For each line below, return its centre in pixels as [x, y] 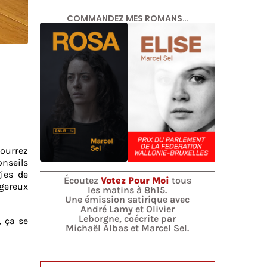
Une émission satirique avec [128, 199]
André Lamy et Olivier [127, 209]
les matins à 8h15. [128, 190]
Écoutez [82, 180]
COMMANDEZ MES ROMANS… [127, 19]
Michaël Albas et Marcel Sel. [128, 228]
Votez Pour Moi [135, 180]
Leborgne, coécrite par [128, 218]
